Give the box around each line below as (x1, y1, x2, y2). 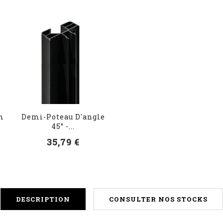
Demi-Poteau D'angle (21, 111, 105, 121)
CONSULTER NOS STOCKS (109, 194, 208, 204)
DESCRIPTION (15, 194, 70, 204)
